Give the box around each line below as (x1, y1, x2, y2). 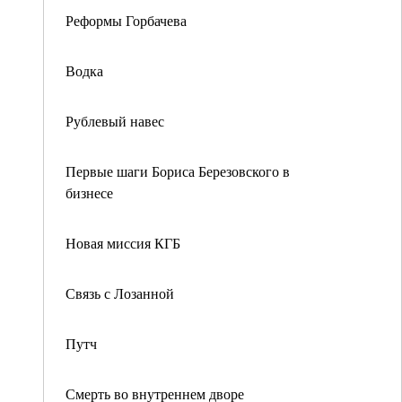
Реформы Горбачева (66, 11, 187, 30)
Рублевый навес (66, 111, 164, 130)
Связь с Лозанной (66, 284, 174, 302)
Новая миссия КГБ (66, 233, 180, 252)
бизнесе (66, 183, 113, 202)
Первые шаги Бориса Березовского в (66, 162, 290, 180)
